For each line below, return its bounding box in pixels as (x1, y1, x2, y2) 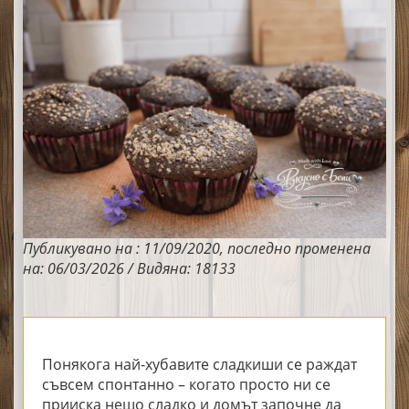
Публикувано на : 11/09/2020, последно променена (23, 237, 371, 258)
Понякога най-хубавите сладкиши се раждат (42, 353, 357, 374)
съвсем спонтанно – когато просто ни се (42, 373, 330, 394)
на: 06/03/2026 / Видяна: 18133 (23, 257, 236, 278)
